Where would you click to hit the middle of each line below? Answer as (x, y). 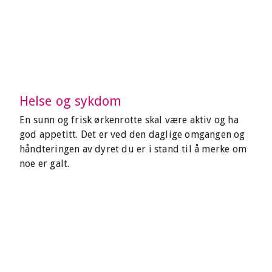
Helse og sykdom (71, 101)
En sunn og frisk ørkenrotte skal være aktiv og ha (129, 120)
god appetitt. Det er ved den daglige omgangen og (132, 134)
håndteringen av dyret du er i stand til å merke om (133, 149)
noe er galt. (45, 164)
